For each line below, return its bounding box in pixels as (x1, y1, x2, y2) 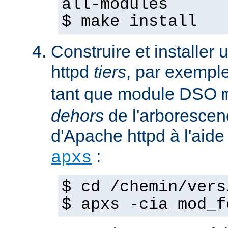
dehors (51, 106, 104, 126)
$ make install (62, 13, 197, 32)
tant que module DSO (51, 84, 221, 104)
